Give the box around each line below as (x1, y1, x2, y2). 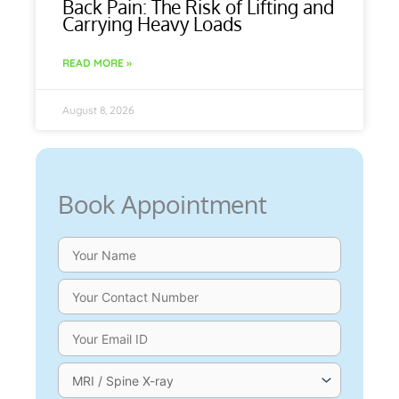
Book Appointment (58, 187, 267, 220)
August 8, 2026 (62, 102, 134, 117)
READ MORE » (62, 55, 132, 69)
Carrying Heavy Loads (62, 11, 242, 36)
